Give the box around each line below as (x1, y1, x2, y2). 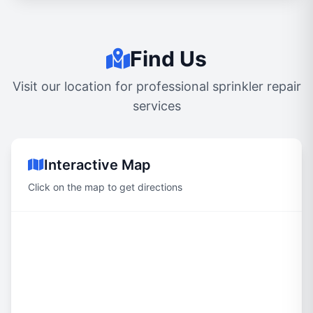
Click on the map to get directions (28, 181, 182, 193)
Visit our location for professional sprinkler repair (12, 79, 301, 94)
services (132, 99, 181, 113)
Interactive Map (44, 156, 151, 173)
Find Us (130, 46, 207, 71)
